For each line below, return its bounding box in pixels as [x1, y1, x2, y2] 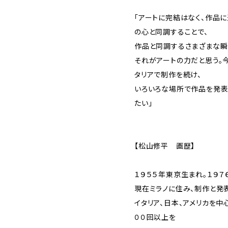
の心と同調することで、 [134, 27, 208, 36]
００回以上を [134, 213, 176, 221]
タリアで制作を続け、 [134, 70, 202, 79]
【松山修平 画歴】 [134, 141, 195, 150]
